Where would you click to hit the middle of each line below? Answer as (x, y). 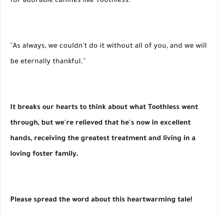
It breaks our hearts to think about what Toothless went (104, 108)
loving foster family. (44, 155)
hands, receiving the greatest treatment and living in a (103, 139)
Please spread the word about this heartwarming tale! (101, 201)
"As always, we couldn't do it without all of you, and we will (109, 47)
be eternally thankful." (48, 63)
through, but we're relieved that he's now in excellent (100, 124)
